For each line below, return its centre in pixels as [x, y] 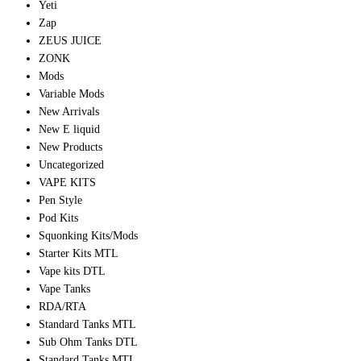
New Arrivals [69, 112]
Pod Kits [58, 218]
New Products [71, 147]
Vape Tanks [64, 289]
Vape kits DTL [72, 272]
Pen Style [60, 201]
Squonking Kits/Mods [88, 236]
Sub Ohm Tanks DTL [88, 342]
